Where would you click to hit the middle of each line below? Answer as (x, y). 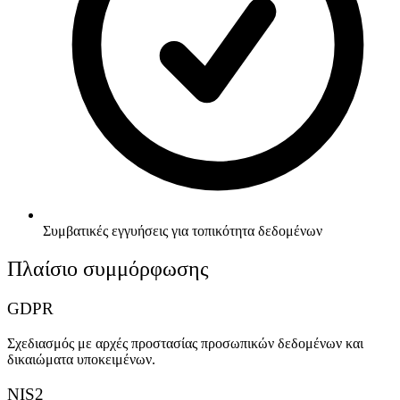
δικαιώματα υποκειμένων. (81, 359)
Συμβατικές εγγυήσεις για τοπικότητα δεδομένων (183, 231)
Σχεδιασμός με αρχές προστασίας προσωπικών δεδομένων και (185, 343)
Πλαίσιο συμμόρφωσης (108, 269)
